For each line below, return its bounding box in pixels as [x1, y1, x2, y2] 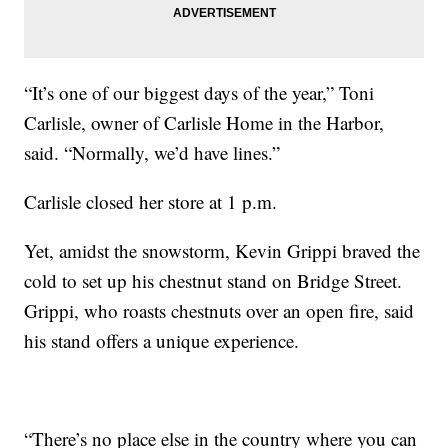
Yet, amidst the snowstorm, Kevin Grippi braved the [24, 237, 421, 263]
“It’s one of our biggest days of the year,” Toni [24, 79, 375, 105]
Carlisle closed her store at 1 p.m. [24, 188, 278, 214]
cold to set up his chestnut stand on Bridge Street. [24, 267, 403, 293]
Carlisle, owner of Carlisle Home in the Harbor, [24, 109, 385, 135]
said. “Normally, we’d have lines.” [24, 139, 281, 165]
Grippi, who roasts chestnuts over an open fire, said [24, 297, 415, 323]
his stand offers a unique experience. [24, 327, 300, 353]
